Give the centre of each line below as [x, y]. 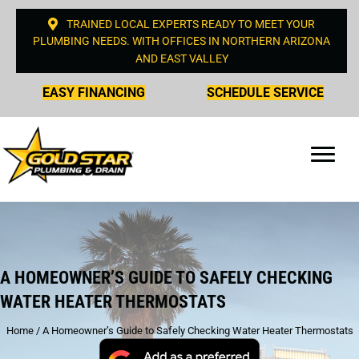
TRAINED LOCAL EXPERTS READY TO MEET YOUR [191, 24]
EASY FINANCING [94, 92]
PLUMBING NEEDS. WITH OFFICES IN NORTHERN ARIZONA [182, 41]
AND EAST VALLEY [182, 58]
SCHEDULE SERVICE [265, 92]
